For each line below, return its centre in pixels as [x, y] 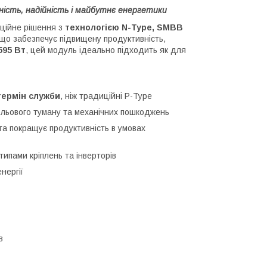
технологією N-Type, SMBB [124, 27]
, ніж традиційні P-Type [106, 96]
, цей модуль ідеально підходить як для [106, 50]
